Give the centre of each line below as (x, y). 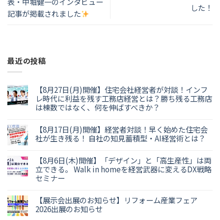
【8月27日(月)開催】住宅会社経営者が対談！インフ (122, 90)
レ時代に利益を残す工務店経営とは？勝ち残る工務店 (124, 98)
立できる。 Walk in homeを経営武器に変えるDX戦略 (124, 169)
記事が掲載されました (44, 14)
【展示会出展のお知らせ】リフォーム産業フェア (116, 200)
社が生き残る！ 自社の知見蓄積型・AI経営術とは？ (121, 138)
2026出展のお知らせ (69, 209)
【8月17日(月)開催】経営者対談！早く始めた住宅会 (122, 129)
